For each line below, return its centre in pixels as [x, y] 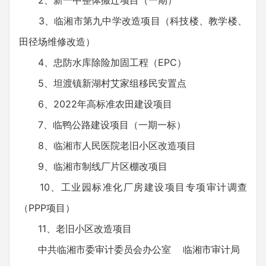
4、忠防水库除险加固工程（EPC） [103, 62]
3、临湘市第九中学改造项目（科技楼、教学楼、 [133, 21]
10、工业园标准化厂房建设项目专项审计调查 [133, 187]
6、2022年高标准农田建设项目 [96, 104]
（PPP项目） [47, 208]
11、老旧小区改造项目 [75, 229]
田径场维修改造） [57, 42]
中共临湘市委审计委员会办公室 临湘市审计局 [129, 249]
